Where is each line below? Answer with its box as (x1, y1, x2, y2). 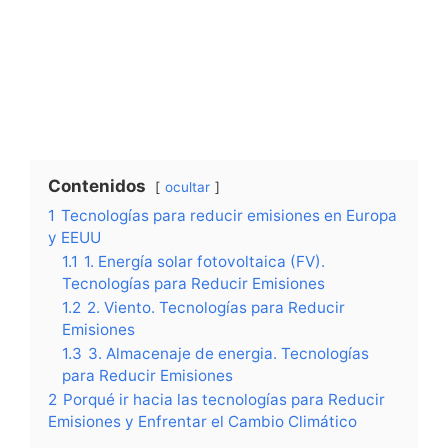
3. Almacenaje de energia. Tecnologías (88, 344, 369, 364)
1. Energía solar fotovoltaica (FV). (84, 252, 325, 272)
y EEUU (48, 228, 101, 248)
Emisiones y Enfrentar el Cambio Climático (48, 412, 357, 432)
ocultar (165, 179, 210, 196)
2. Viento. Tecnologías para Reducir (87, 298, 345, 318)
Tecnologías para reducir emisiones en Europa (61, 206, 397, 226)
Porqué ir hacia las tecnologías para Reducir (63, 390, 385, 410)
